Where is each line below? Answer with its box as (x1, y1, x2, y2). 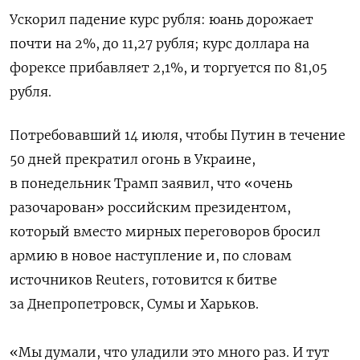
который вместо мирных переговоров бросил (10, 223, 321, 240)
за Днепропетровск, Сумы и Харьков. (10, 296, 259, 313)
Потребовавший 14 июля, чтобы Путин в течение (10, 127, 346, 144)
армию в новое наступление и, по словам (10, 247, 292, 264)
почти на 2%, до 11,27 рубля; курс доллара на (10, 35, 309, 52)
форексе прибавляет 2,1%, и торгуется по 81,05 (10, 59, 327, 76)
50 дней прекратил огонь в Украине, (10, 151, 256, 168)
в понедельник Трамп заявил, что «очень (10, 175, 292, 192)
